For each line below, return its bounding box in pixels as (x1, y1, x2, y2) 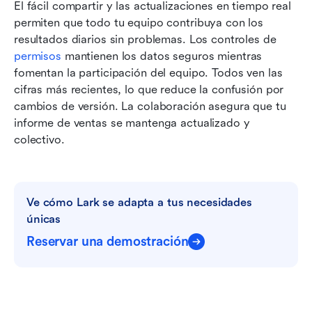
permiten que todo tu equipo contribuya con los (14, 15, 264, 29)
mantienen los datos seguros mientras (61, 49, 263, 63)
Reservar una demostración (26, 233, 189, 249)
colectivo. (14, 132, 65, 146)
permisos (14, 49, 61, 63)
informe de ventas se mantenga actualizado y (14, 116, 250, 130)
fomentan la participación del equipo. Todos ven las (14, 65, 283, 79)
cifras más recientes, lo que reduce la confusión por (14, 82, 284, 96)
